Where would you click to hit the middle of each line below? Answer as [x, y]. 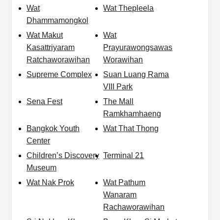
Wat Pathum [124, 183]
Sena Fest [44, 102]
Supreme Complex [59, 75]
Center [38, 141]
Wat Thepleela [129, 8]
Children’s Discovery [63, 156]
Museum [41, 168]
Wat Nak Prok [50, 183]
